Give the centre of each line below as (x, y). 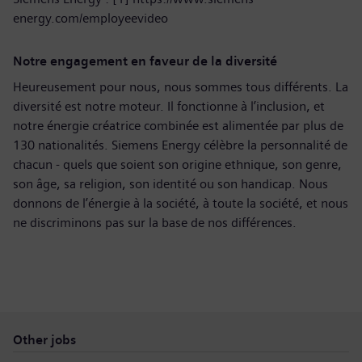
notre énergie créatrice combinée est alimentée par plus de (178, 126)
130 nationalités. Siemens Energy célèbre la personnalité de (180, 145)
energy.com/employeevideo (92, 18)
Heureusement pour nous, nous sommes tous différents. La (181, 87)
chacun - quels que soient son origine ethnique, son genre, (177, 164)
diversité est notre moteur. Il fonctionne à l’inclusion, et (169, 106)
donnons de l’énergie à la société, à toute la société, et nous (181, 203)
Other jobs (44, 340)
